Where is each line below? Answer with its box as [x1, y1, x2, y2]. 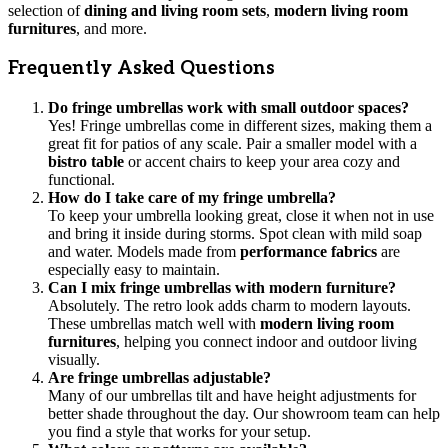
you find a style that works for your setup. [48, 422, 311, 440]
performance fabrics [240, 242, 377, 260]
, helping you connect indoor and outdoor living [116, 332, 417, 350]
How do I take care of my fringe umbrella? [48, 188, 336, 206]
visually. [48, 350, 100, 368]
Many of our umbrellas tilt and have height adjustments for [48, 386, 416, 404]
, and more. [76, 20, 147, 38]
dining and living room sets [84, 2, 266, 20]
